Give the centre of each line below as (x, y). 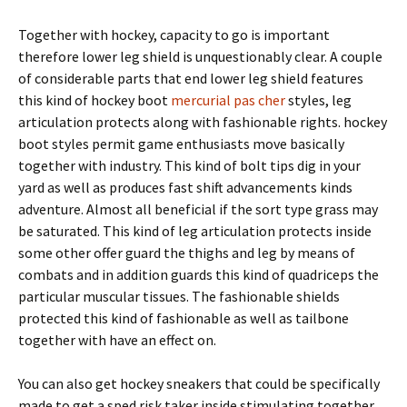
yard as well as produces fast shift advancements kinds (185, 187)
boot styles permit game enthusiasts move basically (181, 144)
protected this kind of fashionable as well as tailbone (184, 318)
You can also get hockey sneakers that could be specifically (199, 383)
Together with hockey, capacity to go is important (174, 35)
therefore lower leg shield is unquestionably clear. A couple (200, 56)
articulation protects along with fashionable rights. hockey (203, 122)
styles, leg (318, 100)
